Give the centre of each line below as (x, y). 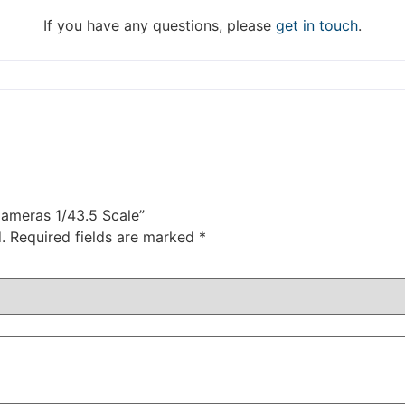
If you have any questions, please (157, 26)
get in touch (317, 26)
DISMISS (202, 18)
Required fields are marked (104, 236)
